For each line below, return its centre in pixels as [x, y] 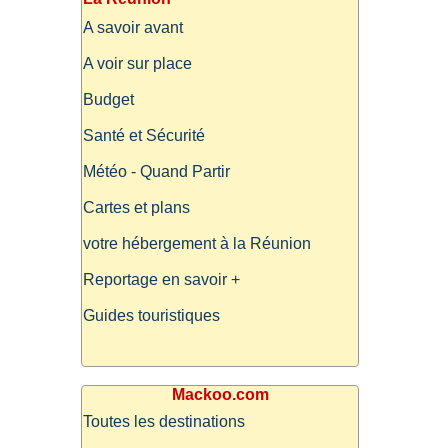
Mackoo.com [220, 394]
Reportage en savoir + [161, 280]
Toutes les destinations [164, 421]
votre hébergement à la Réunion [197, 244]
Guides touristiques [151, 316]
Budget [108, 100]
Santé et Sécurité [144, 136]
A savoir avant [133, 28]
